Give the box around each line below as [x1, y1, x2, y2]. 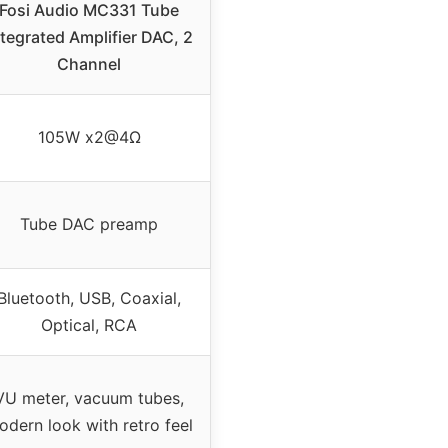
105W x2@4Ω [37, 127, 141, 148]
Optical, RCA [41, 315, 137, 336]
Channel [57, 54, 121, 75]
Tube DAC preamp [20, 214, 158, 235]
